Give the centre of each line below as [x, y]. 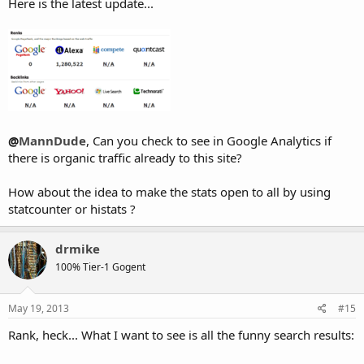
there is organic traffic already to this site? [125, 157]
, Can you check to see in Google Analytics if [209, 140]
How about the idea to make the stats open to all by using [169, 191]
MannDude [52, 140]
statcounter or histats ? [72, 208]
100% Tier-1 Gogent [100, 266]
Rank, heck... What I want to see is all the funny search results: [181, 335]
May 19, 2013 [39, 308]
